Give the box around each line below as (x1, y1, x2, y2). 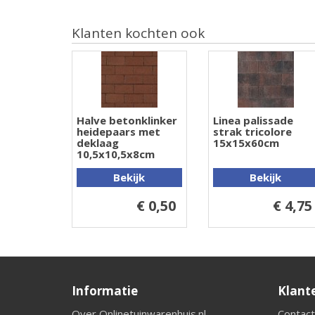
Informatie (72, 283, 138, 300)
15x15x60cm (212, 136, 279, 150)
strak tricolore (212, 124, 292, 139)
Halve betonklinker (77, 113, 177, 128)
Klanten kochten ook (72, 24, 205, 43)
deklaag (77, 136, 119, 150)
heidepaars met (77, 124, 160, 139)
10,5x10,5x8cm (77, 147, 155, 162)
